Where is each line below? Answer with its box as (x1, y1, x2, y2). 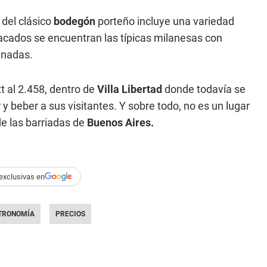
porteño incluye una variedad (95, 15, 234, 28)
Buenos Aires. (87, 116, 154, 129)
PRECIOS (55, 210, 85, 219)
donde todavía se (162, 83, 246, 96)
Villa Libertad (97, 83, 162, 96)
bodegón (54, 15, 95, 28)
